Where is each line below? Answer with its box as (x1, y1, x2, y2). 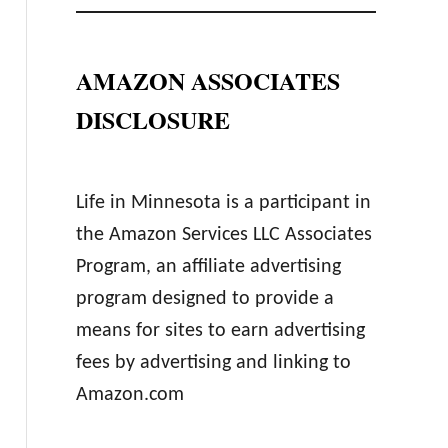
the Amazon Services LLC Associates (75, 225, 372, 245)
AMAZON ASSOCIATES (75, 63, 340, 98)
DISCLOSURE (75, 102, 230, 137)
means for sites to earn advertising (75, 321, 365, 341)
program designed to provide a (75, 289, 334, 309)
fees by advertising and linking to (75, 353, 351, 373)
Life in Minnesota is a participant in (75, 193, 371, 213)
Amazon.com (75, 385, 184, 405)
